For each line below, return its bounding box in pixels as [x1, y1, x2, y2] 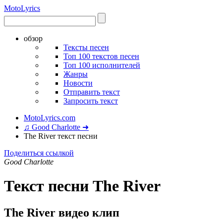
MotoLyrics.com [24, 113, 75, 122]
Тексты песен [63, 43, 109, 52]
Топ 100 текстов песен [63, 52, 139, 60]
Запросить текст [63, 97, 118, 105]
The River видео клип [4, 206, 119, 219]
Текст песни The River [4, 177, 161, 195]
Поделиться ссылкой [4, 149, 74, 157]
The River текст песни [24, 132, 98, 140]
